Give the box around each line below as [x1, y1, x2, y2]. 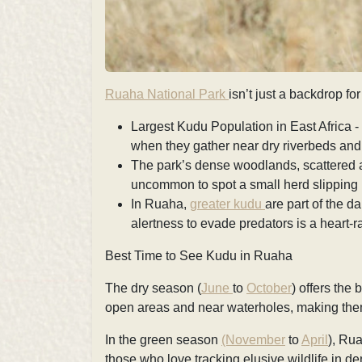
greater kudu [190, 196, 265, 211]
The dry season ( [105, 280, 201, 295]
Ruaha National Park [105, 86, 229, 101]
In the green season [105, 332, 221, 347]
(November [221, 332, 285, 347]
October [246, 280, 292, 295]
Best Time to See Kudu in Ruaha [105, 248, 293, 263]
